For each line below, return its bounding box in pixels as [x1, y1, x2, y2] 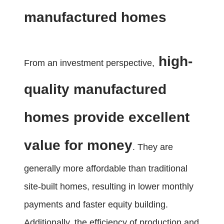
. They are [132, 142, 173, 152]
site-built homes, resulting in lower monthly [24, 181, 193, 192]
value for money [24, 137, 132, 153]
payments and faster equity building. [24, 199, 168, 210]
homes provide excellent [24, 109, 189, 125]
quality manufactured [24, 81, 166, 97]
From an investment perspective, [24, 58, 154, 68]
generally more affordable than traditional [24, 163, 187, 174]
